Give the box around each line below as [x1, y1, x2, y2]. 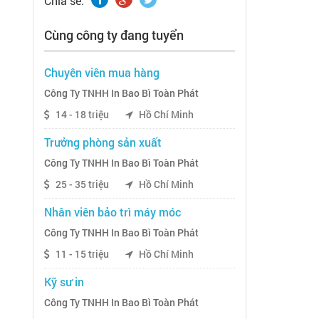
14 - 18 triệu [53, 108, 111, 122]
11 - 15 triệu [53, 248, 111, 261]
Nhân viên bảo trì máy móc [44, 204, 181, 220]
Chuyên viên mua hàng [44, 65, 159, 80]
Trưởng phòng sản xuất [44, 135, 162, 150]
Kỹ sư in [44, 274, 84, 290]
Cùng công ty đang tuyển [44, 26, 184, 44]
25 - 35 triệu [53, 178, 111, 192]
